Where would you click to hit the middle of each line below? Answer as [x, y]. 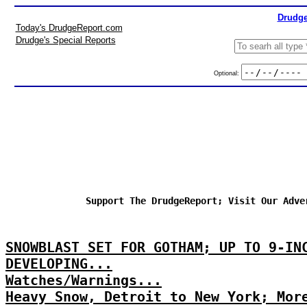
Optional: [227, 73]
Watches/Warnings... [84, 280]
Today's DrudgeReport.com [69, 28]
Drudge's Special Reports [65, 40]
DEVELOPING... [59, 264]
